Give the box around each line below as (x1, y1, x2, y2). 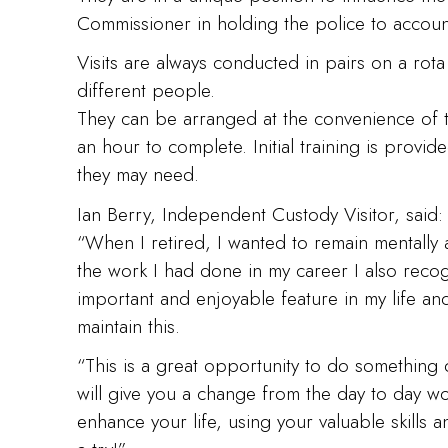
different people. (77, 76, 216, 105)
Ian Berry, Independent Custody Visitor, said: (77, 199, 444, 228)
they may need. (77, 160, 200, 189)
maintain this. (77, 311, 181, 340)
